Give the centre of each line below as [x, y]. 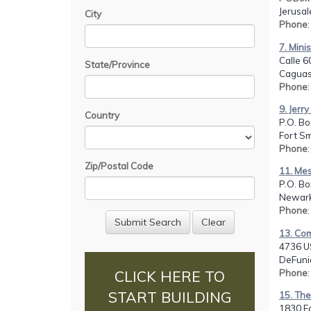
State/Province [117, 64]
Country [102, 115]
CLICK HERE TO [170, 277]
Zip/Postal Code [119, 166]
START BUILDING [170, 297]
